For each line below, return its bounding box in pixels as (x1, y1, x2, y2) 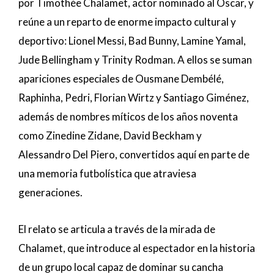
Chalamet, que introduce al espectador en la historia (18, 242, 255, 255)
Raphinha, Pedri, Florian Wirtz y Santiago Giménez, (18, 91, 249, 104)
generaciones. (18, 185, 83, 199)
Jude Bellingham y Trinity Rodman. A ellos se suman (18, 53, 252, 66)
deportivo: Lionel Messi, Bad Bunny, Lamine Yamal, (18, 34, 246, 47)
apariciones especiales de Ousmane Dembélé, (18, 72, 224, 85)
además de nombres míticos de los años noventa (18, 109, 238, 123)
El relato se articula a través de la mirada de (18, 223, 215, 236)
